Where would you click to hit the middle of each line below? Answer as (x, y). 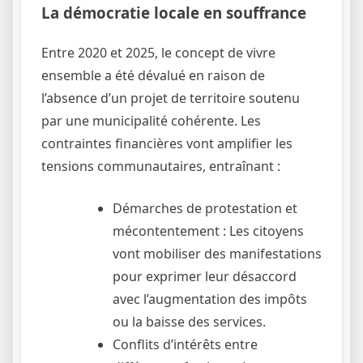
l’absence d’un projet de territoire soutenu (171, 98)
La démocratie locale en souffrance (174, 13)
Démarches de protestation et (205, 209)
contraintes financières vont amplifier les (167, 144)
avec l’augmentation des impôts (210, 299)
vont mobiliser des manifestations (217, 254)
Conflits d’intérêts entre (185, 345)
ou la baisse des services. (189, 322)
